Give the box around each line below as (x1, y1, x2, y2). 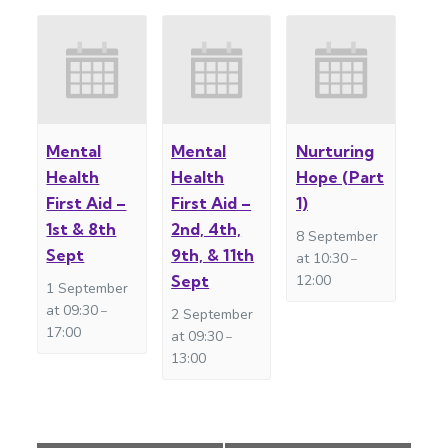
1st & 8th (46, 219, 117, 240)
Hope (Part (295, 167, 384, 188)
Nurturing (295, 141, 374, 162)
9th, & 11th (171, 245, 255, 266)
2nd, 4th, (171, 219, 242, 240)
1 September (46, 279, 129, 299)
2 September (171, 305, 254, 325)
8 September (295, 227, 378, 247)
